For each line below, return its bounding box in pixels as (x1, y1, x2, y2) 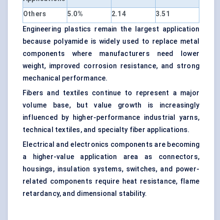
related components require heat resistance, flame (23, 177, 199, 186)
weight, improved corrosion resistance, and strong (23, 62, 199, 70)
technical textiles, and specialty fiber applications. (23, 126, 190, 134)
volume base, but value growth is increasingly (23, 101, 199, 110)
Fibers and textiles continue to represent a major (23, 89, 199, 97)
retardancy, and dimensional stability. (23, 190, 147, 198)
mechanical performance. (23, 74, 108, 82)
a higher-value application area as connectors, (23, 153, 199, 161)
